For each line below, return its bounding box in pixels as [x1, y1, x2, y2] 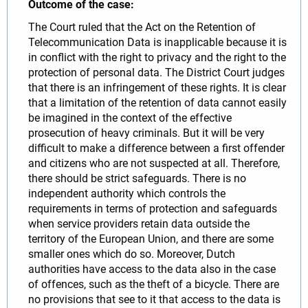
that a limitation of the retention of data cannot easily [28, 96, 287, 109]
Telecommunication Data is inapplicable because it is [28, 35, 287, 49]
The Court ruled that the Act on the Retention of [28, 20, 256, 34]
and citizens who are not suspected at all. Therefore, [28, 156, 280, 170]
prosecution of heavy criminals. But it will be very [28, 126, 265, 140]
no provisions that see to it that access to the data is [28, 292, 280, 306]
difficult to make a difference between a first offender [28, 141, 285, 155]
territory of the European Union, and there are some [28, 232, 274, 245]
